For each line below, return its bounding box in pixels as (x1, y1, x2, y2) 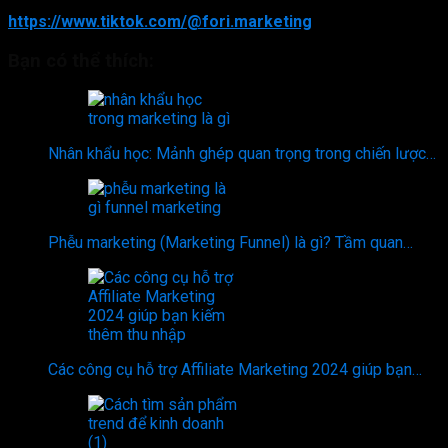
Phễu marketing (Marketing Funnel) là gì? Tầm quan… (48, 233, 413, 253)
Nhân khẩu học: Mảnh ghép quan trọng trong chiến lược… (48, 144, 436, 164)
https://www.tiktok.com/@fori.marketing (8, 11, 312, 31)
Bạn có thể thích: (8, 49, 154, 72)
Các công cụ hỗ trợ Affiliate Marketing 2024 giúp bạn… (48, 360, 422, 380)
